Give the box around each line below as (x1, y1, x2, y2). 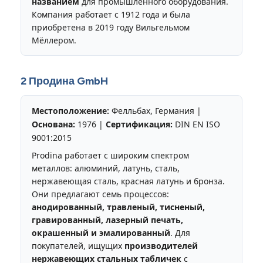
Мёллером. (32, 34, 76, 46)
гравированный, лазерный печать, (32, 214, 183, 225)
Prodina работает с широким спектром (32, 149, 189, 161)
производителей (124, 240, 198, 251)
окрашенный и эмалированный (32, 227, 170, 238)
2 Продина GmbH (21, 74, 108, 87)
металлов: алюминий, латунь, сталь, (32, 162, 180, 174)
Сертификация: (106, 118, 173, 130)
